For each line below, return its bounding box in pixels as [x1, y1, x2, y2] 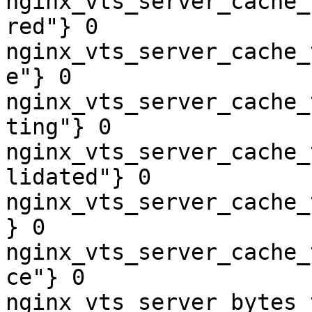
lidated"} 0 [6, 164, 151, 189]
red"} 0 [6, 14, 98, 39]
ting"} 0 [6, 114, 111, 139]
